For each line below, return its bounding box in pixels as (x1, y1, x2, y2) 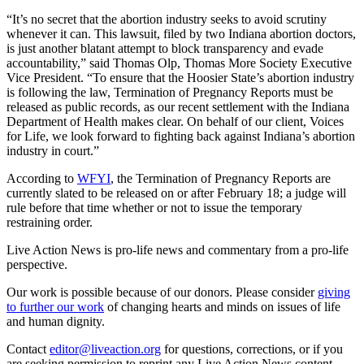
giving (318, 284, 350, 299)
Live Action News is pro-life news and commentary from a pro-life (6, 242, 349, 257)
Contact (6, 341, 46, 356)
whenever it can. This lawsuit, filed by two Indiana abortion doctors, (6, 26, 356, 41)
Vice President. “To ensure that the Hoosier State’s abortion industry (6, 70, 354, 84)
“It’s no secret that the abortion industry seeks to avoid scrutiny (6, 11, 327, 26)
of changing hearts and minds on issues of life (107, 299, 340, 314)
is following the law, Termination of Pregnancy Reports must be (6, 84, 333, 99)
